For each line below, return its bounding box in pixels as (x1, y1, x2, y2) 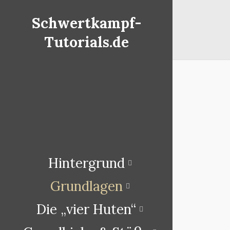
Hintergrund (48, 155, 125, 172)
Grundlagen (50, 178, 123, 195)
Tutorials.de (44, 32, 129, 51)
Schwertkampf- (31, 13, 141, 32)
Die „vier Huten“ (36, 201, 136, 218)
